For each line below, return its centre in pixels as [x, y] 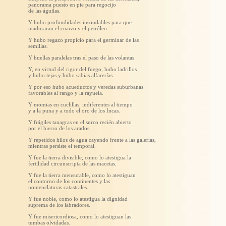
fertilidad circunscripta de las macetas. [72, 163]
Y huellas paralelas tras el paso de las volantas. [82, 58]
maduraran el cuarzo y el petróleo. [68, 28]
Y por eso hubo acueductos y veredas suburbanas [86, 87]
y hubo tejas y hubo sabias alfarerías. [71, 75]
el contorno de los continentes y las [69, 181]
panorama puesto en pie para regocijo [72, 5]
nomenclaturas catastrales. [58, 187]
